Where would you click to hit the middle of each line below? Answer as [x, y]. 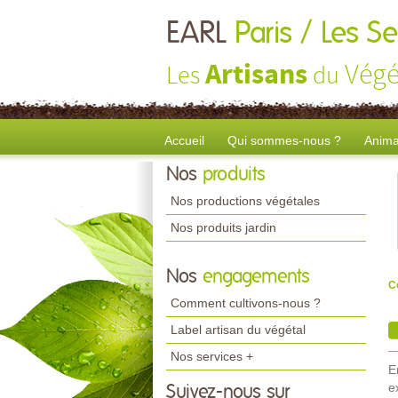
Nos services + [212, 356]
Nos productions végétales [245, 201]
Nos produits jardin [223, 227]
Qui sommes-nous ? [284, 140]
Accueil [184, 140]
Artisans [256, 76]
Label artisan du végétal [238, 330]
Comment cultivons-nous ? [246, 303]
